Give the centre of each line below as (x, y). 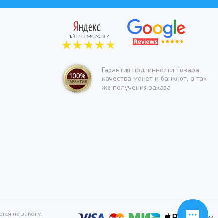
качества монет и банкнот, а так (154, 78)
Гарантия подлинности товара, (151, 70)
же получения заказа (136, 87)
